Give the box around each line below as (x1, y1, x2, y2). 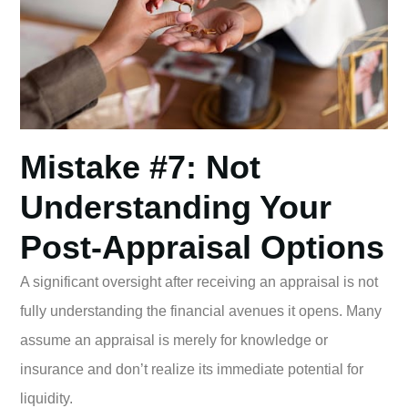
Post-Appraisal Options (20, 228, 384, 266)
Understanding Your (20, 188, 331, 226)
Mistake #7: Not (20, 148, 260, 186)
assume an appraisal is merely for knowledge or (20, 331, 328, 348)
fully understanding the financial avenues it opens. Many (20, 302, 382, 319)
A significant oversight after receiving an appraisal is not (20, 273, 378, 290)
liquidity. (20, 390, 73, 406)
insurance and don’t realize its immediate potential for (20, 361, 363, 377)
